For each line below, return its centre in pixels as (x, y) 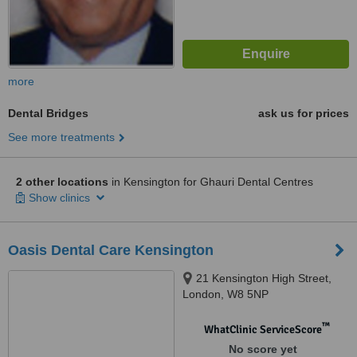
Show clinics (61, 198)
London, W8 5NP (226, 294)
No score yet (263, 349)
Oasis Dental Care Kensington (111, 250)
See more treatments (61, 137)
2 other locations (62, 182)
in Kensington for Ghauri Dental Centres (211, 182)
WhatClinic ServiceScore (263, 330)
